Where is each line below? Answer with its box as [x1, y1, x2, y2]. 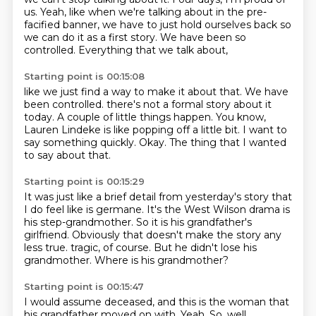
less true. [23, 241, 71, 254]
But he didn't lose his [153, 241, 257, 254]
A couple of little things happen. [56, 111, 216, 123]
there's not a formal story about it [106, 98, 272, 111]
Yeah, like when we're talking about [39, 6, 216, 18]
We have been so [159, 31, 246, 44]
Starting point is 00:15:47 [23, 281, 144, 292]
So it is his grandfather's [135, 216, 252, 229]
